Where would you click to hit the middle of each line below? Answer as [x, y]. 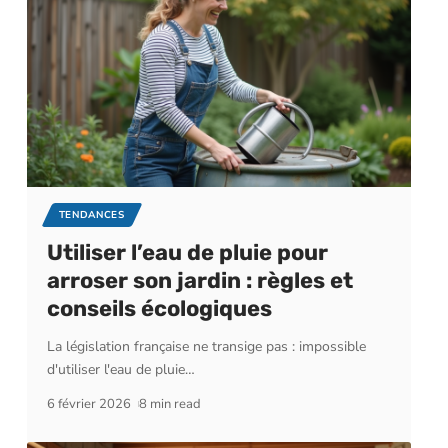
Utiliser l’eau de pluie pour [187, 252]
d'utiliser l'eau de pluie [115, 369]
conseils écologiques [159, 308]
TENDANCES [91, 215]
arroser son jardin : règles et [199, 280]
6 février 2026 [88, 404]
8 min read [170, 404]
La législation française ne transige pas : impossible [206, 346]
